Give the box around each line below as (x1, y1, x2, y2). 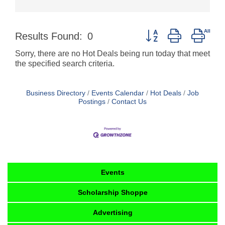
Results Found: (15, 30, 82, 42)
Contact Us (111, 98, 147, 106)
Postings (78, 98, 105, 106)
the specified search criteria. (15, 59, 115, 68)
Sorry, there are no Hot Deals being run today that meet (15, 49, 210, 58)
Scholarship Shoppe (78, 188, 148, 196)
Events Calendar (91, 89, 144, 97)
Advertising (93, 208, 133, 216)
